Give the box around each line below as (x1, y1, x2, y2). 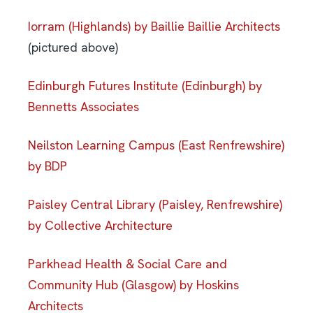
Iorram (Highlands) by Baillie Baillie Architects (28, 17, 280, 34)
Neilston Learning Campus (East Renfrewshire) (28, 136, 284, 153)
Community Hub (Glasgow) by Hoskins (28, 276, 239, 293)
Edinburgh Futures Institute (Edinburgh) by (28, 77, 262, 94)
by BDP (28, 157, 67, 174)
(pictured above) (28, 38, 118, 55)
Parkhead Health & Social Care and (28, 255, 227, 272)
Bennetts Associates (28, 98, 139, 115)
